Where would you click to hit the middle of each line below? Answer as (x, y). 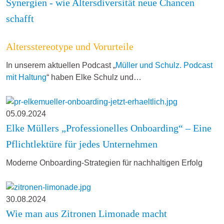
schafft (20, 19)
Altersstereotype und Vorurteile (70, 47)
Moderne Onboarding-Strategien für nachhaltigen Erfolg (104, 162)
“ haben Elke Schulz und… (94, 77)
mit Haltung (26, 77)
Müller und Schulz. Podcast (164, 65)
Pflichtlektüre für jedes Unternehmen (82, 144)
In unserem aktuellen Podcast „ (61, 65)
